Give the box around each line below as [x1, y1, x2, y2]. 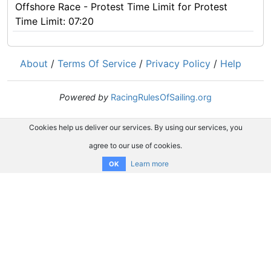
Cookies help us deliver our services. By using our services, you [28, 123, 243, 132]
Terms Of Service [57, 57, 136, 70]
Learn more [131, 159, 169, 168]
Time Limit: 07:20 [15, 15, 94, 27]
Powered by [59, 92, 108, 102]
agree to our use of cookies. [89, 141, 182, 150]
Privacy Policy [146, 57, 211, 70]
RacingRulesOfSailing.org [111, 92, 212, 102]
